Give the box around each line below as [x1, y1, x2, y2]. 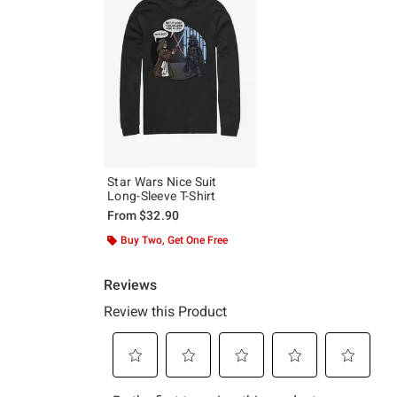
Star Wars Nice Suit [107, 174, 217, 189]
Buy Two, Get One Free [121, 233, 228, 246]
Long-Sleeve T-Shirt [107, 188, 216, 203]
